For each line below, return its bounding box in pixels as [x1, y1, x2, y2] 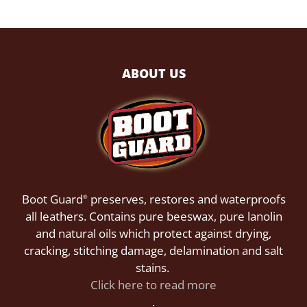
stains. [135, 260, 172, 275]
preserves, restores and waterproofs [87, 191, 286, 207]
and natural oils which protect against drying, [36, 225, 271, 241]
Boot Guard [21, 191, 83, 207]
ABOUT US [121, 65, 186, 82]
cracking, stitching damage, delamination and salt [24, 243, 283, 258]
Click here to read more [90, 277, 217, 293]
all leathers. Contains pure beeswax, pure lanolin [25, 208, 282, 224]
